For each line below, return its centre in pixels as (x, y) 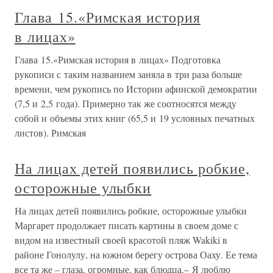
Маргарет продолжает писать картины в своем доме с (126, 225)
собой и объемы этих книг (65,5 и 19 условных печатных (135, 118)
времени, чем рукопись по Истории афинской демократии (136, 89)
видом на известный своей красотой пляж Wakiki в (121, 240)
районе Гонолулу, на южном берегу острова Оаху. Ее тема (136, 254)
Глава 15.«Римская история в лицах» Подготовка (118, 59)
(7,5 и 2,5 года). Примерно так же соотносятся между (126, 103)
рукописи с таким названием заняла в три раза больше (128, 74)
